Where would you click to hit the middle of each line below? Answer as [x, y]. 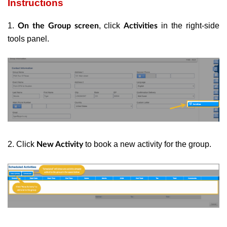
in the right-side [189, 26]
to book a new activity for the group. [147, 144]
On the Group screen [58, 26]
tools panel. [28, 39]
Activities [141, 26]
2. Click [22, 144]
